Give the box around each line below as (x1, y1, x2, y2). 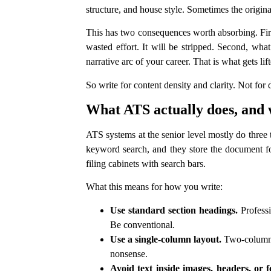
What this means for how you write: (86, 181, 223, 192)
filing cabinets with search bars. (86, 158, 206, 169)
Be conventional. (110, 219, 175, 230)
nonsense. (110, 248, 148, 259)
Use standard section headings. (110, 204, 238, 215)
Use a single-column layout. (110, 233, 222, 244)
